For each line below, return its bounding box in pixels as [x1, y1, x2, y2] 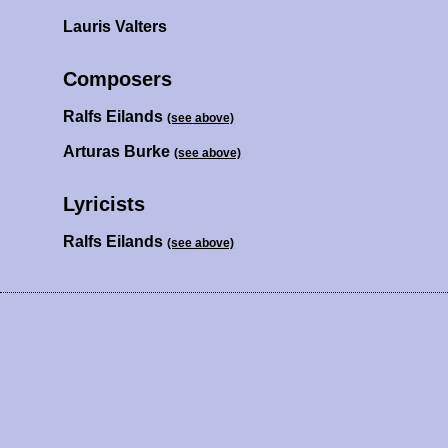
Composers [63, 68, 173, 91]
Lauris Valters [63, 18, 168, 36]
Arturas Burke [63, 143, 175, 161]
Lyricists [63, 193, 146, 216]
